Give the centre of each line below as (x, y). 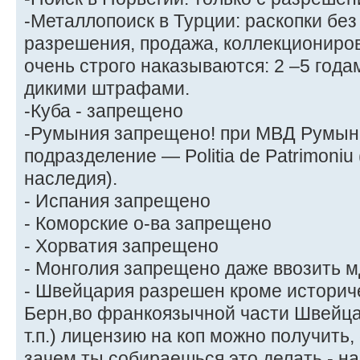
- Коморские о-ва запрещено (148, 224)
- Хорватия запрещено (121, 246)
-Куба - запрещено (104, 111)
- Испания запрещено (117, 201)
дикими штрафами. (107, 89)
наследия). (71, 179)
